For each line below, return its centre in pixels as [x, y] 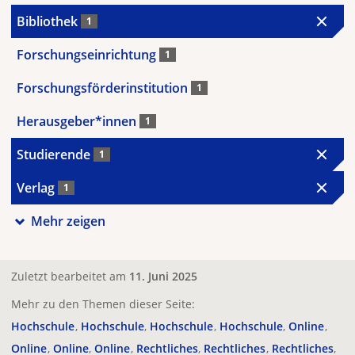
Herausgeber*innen [78, 121]
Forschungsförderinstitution [104, 88]
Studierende [55, 154]
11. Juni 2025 [163, 276]
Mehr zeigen [68, 221]
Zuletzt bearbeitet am [70, 276]
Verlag [37, 187]
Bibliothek [49, 21]
